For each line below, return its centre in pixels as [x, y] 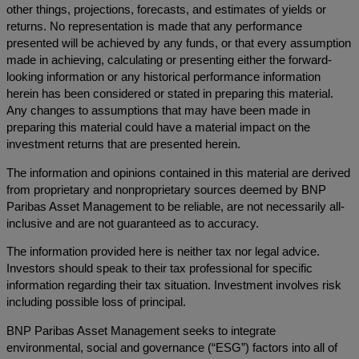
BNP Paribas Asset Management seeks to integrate [141, 331]
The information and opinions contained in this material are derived [178, 173]
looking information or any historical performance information [163, 77]
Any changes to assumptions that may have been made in [158, 111]
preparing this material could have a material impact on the [158, 128]
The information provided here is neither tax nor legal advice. [163, 252]
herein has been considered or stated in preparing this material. [170, 94]
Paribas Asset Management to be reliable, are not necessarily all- [175, 206]
